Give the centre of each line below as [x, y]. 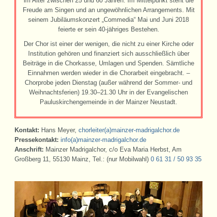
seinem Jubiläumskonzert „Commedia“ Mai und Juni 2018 [108, 20]
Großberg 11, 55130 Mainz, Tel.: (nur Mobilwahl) [83, 159]
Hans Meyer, [59, 130]
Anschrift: [29, 149]
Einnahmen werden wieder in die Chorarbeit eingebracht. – [108, 73]
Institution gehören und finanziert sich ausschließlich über [108, 54]
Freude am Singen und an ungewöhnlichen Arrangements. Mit [108, 10]
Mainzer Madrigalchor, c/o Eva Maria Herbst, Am [113, 149]
